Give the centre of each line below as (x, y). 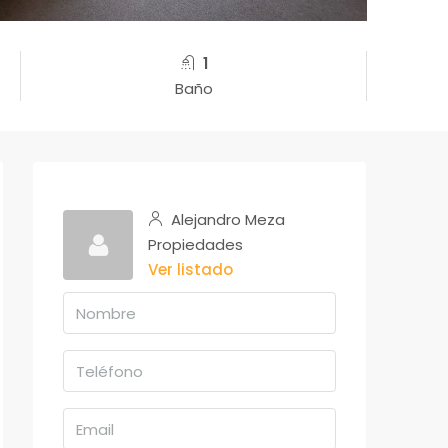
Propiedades (195, 245)
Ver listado (190, 270)
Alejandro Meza (226, 220)
